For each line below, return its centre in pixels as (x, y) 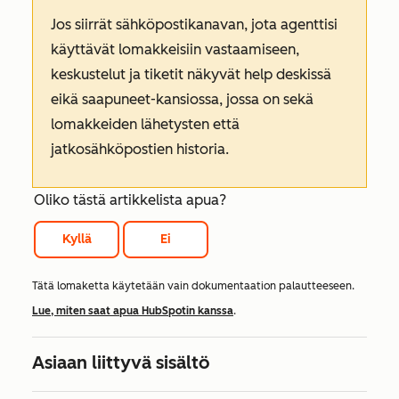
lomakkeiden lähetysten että (145, 124)
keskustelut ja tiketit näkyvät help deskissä (191, 74)
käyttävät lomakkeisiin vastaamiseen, (175, 49)
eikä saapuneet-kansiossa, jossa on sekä (182, 99)
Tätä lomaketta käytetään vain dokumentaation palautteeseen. (193, 286)
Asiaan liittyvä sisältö (121, 362)
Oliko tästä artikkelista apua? (130, 199)
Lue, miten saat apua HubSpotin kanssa (133, 311)
